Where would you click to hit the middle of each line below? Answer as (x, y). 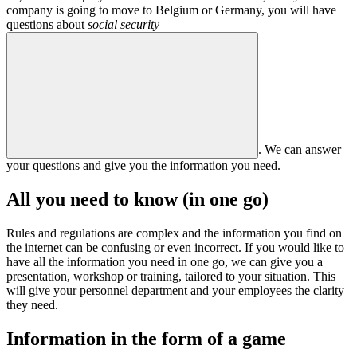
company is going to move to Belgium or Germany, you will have (171, 10)
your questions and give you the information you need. (143, 165)
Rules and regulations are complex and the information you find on (174, 233)
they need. (32, 304)
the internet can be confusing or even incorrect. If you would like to (175, 247)
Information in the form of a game (146, 338)
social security (124, 24)
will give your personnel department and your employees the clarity (175, 290)
